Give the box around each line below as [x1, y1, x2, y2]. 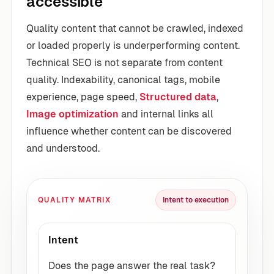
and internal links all [119, 108, 213, 120]
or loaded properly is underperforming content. [26, 39, 240, 51]
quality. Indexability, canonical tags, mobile [26, 73, 220, 86]
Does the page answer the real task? [48, 259, 215, 272]
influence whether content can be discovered [26, 125, 232, 137]
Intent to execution [163, 195, 229, 204]
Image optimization [26, 108, 119, 120]
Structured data [139, 91, 217, 103]
